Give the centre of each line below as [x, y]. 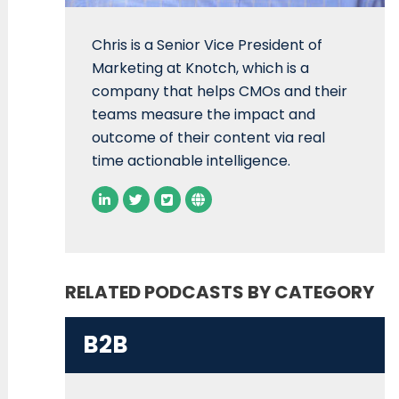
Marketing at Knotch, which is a [200, 69]
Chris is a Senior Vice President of [207, 45]
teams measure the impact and [203, 115]
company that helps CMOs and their [219, 92]
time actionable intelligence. [191, 161]
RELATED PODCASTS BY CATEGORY [219, 293]
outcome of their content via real [208, 138]
